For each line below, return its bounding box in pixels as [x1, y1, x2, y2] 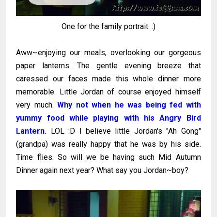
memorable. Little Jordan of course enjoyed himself [16, 87, 201, 96]
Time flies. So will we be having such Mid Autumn [16, 152, 201, 162]
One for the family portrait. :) [61, 21, 155, 31]
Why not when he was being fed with [57, 100, 201, 109]
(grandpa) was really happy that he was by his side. [16, 139, 201, 149]
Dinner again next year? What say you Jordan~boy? [16, 165, 189, 175]
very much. [16, 100, 58, 109]
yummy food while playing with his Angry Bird [16, 113, 201, 123]
